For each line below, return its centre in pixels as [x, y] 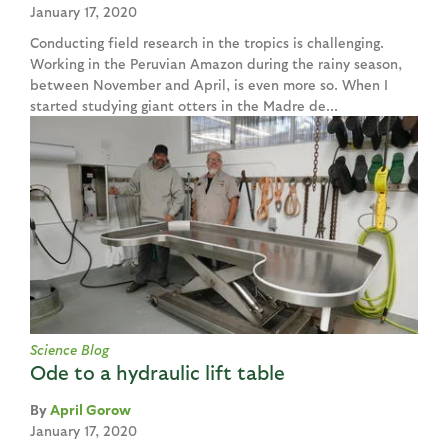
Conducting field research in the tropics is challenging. [207, 43]
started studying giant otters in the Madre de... [184, 106]
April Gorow [90, 409]
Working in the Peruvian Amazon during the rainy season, [216, 64]
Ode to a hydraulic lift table [157, 371]
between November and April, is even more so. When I [209, 85]
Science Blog [69, 349]
